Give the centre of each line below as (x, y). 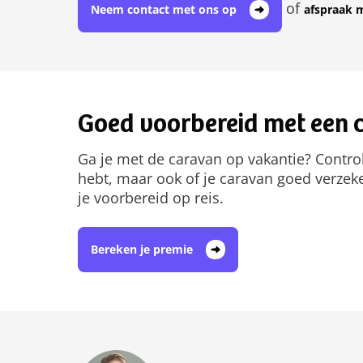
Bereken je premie (142, 249)
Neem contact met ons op (164, 9)
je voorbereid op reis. (151, 198)
